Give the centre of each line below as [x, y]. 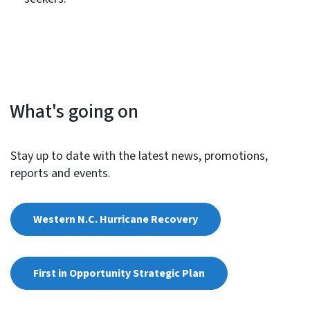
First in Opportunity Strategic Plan [119, 274]
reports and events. [60, 174]
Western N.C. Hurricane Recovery [115, 220]
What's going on [74, 112]
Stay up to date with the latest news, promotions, [139, 156]
